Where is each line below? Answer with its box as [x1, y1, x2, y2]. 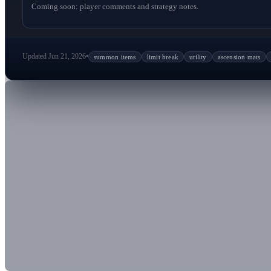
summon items [94, 53, 136, 60]
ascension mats [217, 53, 261, 60]
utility [189, 53, 207, 60]
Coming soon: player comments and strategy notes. [31, 1, 198, 11]
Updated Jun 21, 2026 [22, 52, 86, 61]
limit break [146, 53, 179, 60]
